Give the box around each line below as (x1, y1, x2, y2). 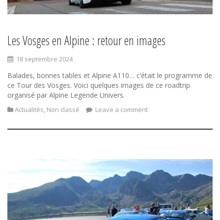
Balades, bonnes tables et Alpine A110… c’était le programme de (7, 70, 212, 80)
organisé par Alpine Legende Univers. (7, 90, 125, 100)
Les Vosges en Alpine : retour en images (7, 31, 165, 49)
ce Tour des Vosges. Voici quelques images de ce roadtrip (7, 80, 190, 90)
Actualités (15, 105, 44, 114)
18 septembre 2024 (16, 54, 73, 63)
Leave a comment (94, 105, 148, 114)
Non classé (47, 105, 80, 114)
